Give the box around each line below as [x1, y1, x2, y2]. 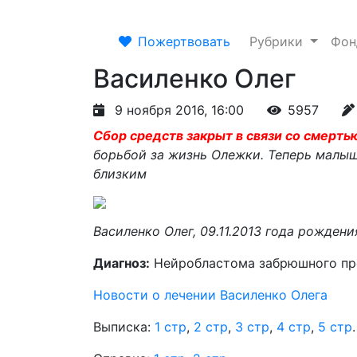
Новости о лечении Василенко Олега [93, 287, 328, 303]
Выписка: [93, 319, 155, 335]
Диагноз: [93, 255, 150, 271]
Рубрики [249, 33, 307, 49]
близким [93, 166, 147, 182]
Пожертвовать [138, 33, 230, 49]
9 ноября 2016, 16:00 [111, 102, 248, 118]
